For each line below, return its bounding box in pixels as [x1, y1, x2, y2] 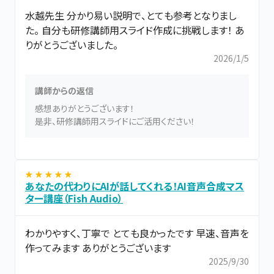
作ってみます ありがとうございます [25, 240, 171, 256]
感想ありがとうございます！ [35, 102, 135, 114]
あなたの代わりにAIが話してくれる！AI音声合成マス [25, 178, 244, 193]
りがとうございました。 [25, 37, 118, 52]
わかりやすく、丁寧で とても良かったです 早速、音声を [25, 226, 249, 241]
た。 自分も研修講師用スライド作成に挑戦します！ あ [25, 22, 245, 37]
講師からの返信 [35, 84, 94, 97]
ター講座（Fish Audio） [25, 190, 123, 206]
